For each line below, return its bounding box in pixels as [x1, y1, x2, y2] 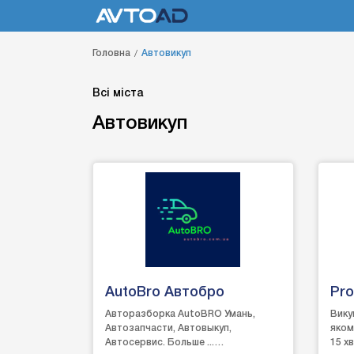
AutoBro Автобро [105, 286, 224, 299]
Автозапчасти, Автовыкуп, [105, 324, 232, 333]
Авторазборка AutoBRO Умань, [105, 310, 255, 318]
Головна [92, 49, 130, 58]
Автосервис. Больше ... [105, 338, 214, 347]
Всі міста [92, 88, 143, 99]
